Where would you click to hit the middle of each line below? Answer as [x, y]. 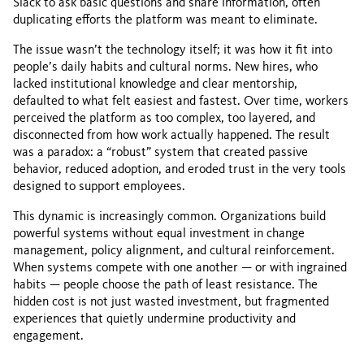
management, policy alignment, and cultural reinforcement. [174, 251]
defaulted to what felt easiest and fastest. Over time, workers [181, 102]
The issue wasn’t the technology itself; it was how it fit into [173, 50]
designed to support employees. [99, 187]
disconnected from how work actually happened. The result [171, 136]
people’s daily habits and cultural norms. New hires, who [165, 67]
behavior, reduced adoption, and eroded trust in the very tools [180, 170]
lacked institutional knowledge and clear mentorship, [155, 84]
